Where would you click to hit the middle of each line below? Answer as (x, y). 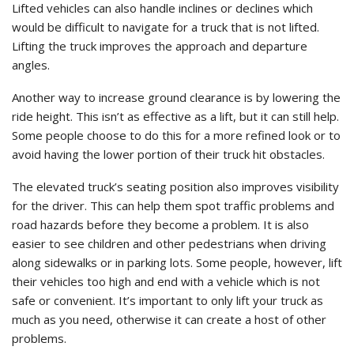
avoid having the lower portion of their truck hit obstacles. (168, 154)
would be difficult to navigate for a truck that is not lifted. (166, 27)
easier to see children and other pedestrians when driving (169, 244)
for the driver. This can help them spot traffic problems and (173, 206)
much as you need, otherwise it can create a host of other (169, 320)
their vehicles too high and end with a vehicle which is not (166, 282)
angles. (31, 65)
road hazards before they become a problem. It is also (160, 225)
